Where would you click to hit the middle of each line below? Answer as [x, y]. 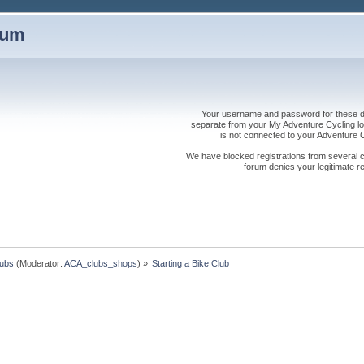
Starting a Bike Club [191, 263]
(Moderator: [39, 263]
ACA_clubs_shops [101, 263]
